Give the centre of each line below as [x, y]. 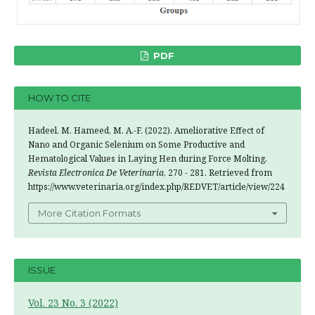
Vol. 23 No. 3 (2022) [73, 302]
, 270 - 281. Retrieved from [218, 172]
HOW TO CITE [59, 98]
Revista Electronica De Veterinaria [96, 172]
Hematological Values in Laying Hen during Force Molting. [148, 158]
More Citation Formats [89, 213]
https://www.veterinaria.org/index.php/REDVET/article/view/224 [156, 186]
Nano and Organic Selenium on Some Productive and [136, 144]
